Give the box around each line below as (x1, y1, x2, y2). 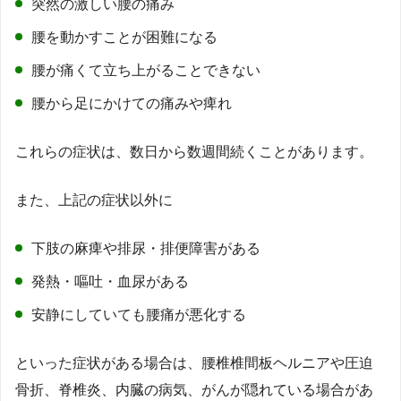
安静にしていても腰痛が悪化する (31, 307, 246, 323)
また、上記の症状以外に (15, 192, 173, 209)
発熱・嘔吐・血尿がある (31, 274, 189, 290)
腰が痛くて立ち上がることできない (31, 63, 260, 79)
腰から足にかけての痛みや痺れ (31, 96, 232, 112)
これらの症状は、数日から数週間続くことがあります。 (15, 144, 373, 160)
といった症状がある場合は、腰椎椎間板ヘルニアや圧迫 (15, 355, 373, 371)
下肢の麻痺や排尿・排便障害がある (31, 241, 260, 257)
